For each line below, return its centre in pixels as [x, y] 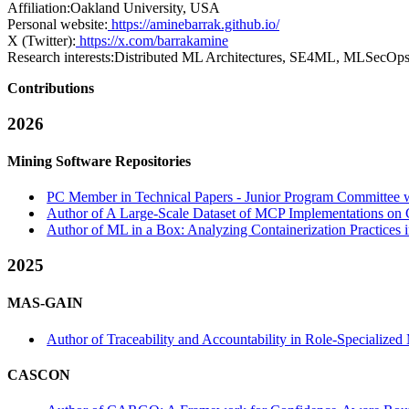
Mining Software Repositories [99, 161]
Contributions [51, 88]
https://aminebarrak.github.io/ [194, 24]
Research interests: [61, 57]
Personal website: [58, 24]
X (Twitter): [42, 41]
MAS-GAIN [45, 303]
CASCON [39, 374]
